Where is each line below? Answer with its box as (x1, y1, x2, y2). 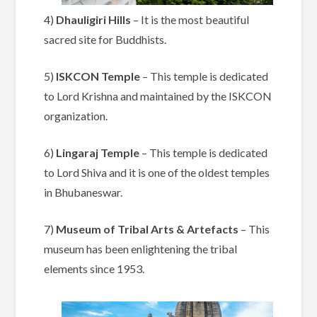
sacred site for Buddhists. (44, 33, 167, 47)
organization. (44, 109, 108, 123)
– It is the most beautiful (131, 13, 250, 27)
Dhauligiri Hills (54, 13, 132, 27)
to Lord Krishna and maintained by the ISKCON (44, 89, 272, 103)
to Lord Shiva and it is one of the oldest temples (44, 166, 270, 180)
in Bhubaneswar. (44, 185, 123, 200)
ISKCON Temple (56, 69, 143, 83)
